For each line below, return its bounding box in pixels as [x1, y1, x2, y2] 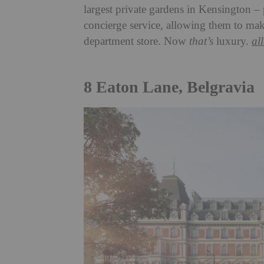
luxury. [213, 35, 252, 48]
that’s [189, 35, 213, 48]
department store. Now [84, 35, 189, 48]
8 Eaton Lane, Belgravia [84, 77, 255, 96]
